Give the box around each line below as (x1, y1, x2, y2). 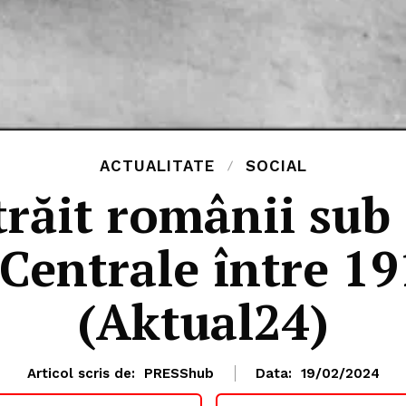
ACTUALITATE (99, 157, 215, 176)
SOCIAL (245, 157, 307, 176)
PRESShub (143, 365, 214, 382)
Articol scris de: (26, 365, 135, 382)
